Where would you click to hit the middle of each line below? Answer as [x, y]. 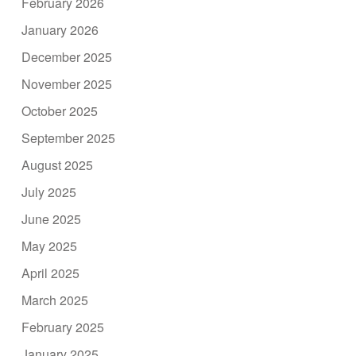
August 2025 [58, 164]
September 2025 [69, 137]
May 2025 [50, 246]
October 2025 [60, 110]
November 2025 [67, 83]
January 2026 [60, 29]
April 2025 [51, 273]
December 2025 [67, 56]
